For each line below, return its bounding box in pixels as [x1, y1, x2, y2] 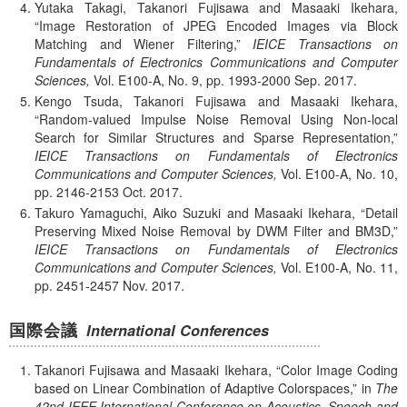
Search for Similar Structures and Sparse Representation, [35, 128, 393, 147]
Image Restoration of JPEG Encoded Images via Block [39, 16, 398, 35]
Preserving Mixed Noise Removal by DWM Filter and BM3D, [35, 221, 393, 240]
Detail [365, 203, 399, 222]
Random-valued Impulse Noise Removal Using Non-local [39, 110, 398, 129]
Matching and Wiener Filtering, [35, 35, 236, 54]
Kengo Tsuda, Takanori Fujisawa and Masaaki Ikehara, [35, 92, 398, 111]
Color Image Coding [280, 361, 399, 380]
